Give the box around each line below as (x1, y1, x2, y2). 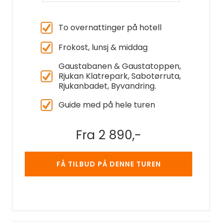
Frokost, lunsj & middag (58, 42, 148, 53)
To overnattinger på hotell (58, 22, 162, 33)
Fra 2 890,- (76, 126, 141, 144)
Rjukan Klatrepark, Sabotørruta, (58, 70, 181, 82)
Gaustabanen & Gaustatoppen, (58, 60, 181, 72)
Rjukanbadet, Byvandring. (58, 80, 156, 92)
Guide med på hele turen (58, 99, 155, 111)
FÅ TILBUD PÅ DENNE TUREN (56, 159, 161, 169)
